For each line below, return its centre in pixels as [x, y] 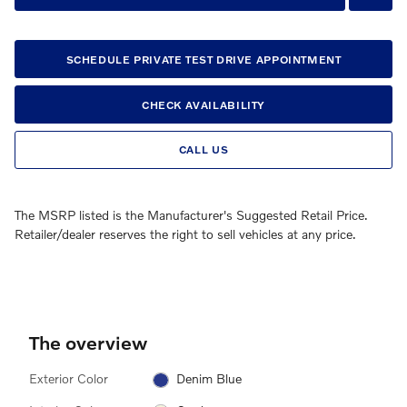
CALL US [203, 150]
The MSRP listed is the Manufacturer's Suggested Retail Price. [191, 214]
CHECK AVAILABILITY [203, 104]
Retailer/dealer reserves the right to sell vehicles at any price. [185, 233]
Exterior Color [69, 378]
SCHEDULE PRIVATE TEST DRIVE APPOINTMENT [203, 59]
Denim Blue [208, 379]
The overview [88, 342]
